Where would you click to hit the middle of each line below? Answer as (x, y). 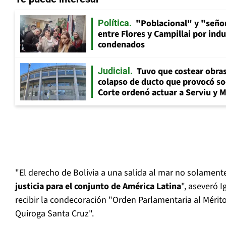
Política (114, 23)
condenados (121, 45)
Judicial (114, 71)
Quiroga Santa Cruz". (54, 214)
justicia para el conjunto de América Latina (98, 187)
